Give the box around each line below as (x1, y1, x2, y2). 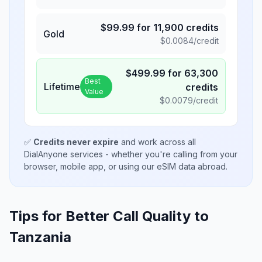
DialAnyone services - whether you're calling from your (24, 149, 237, 159)
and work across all (119, 137, 196, 147)
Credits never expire (33, 137, 119, 147)
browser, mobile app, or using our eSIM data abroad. (24, 161, 227, 171)
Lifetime (44, 80, 80, 92)
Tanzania (9, 229, 71, 246)
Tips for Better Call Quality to (9, 208, 209, 225)
